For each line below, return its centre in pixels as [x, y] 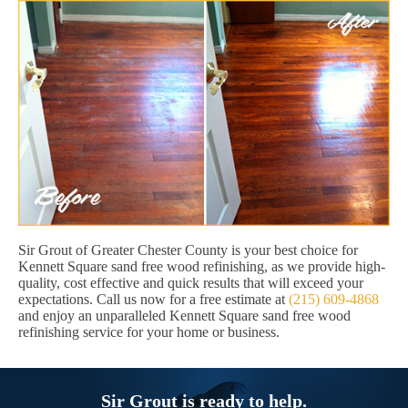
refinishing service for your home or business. [149, 331]
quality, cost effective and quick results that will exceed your [191, 282]
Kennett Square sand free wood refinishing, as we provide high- [202, 266]
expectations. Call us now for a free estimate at [153, 299]
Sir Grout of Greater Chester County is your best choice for [188, 250]
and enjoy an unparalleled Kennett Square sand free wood [184, 315]
